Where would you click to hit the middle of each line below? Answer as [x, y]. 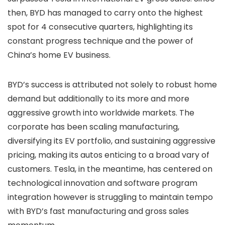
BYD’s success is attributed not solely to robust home [112, 85]
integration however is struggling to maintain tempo [110, 197]
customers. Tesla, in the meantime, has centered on [110, 169]
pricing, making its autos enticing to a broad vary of [108, 155]
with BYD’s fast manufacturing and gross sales [98, 211]
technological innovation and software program [102, 183]
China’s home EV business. [59, 55]
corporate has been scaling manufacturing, [93, 127]
